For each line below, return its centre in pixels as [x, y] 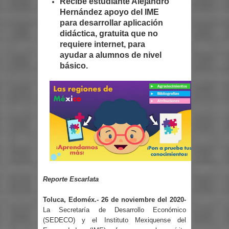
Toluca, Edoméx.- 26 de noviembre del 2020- [114, 199]
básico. [74, 65]
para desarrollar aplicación [111, 22]
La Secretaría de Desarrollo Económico [114, 210]
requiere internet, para [102, 44]
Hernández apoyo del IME [109, 12]
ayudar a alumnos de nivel [110, 55]
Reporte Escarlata [72, 179]
